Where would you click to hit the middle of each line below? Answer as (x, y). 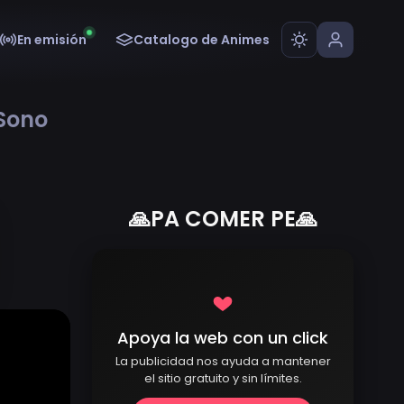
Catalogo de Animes (202, 40)
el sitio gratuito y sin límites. (223, 378)
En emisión (52, 40)
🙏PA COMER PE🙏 (223, 218)
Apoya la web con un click (223, 337)
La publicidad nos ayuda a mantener (223, 361)
